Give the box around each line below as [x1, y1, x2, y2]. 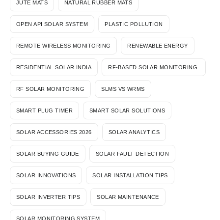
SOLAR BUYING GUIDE [16, 150, 79, 157]
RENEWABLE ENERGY [127, 42, 188, 49]
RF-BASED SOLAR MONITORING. [108, 64, 199, 70]
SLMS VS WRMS [101, 85, 145, 92]
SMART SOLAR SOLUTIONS [89, 107, 165, 113]
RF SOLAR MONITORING [16, 85, 85, 92]
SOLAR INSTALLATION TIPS [92, 172, 168, 178]
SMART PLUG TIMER [16, 107, 73, 113]
